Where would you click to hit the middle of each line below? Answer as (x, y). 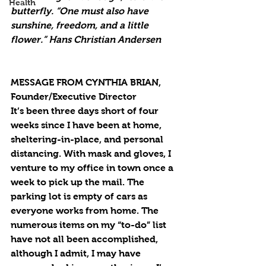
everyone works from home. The (86, 210)
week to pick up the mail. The (79, 182)
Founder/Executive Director (74, 96)
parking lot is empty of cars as (80, 196)
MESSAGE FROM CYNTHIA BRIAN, (87, 82)
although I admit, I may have (77, 253)
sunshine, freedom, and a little (81, 25)
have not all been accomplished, (85, 239)
